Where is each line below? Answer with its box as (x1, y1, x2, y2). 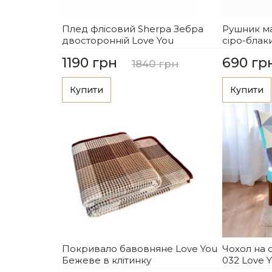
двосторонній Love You (62, 34, 174, 46)
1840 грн (132, 58, 178, 70)
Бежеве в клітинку (62, 254, 151, 267)
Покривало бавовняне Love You (62, 243, 217, 255)
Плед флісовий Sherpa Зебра (62, 22, 203, 35)
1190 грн (62, 55, 117, 72)
